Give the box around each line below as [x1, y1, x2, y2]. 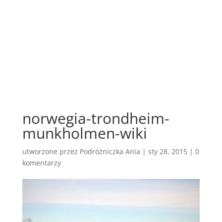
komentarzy [22, 158, 61, 167]
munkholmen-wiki [22, 122, 147, 143]
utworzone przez [22, 146, 80, 156]
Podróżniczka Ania [79, 146, 140, 156]
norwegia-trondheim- [22, 108, 169, 128]
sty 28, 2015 [148, 146, 187, 156]
